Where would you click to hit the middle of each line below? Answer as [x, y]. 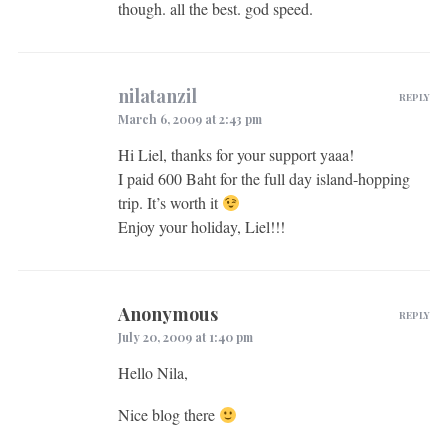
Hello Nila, [152, 372]
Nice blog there [168, 414]
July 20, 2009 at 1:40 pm [185, 336]
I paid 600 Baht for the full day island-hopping [263, 178]
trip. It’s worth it [169, 202]
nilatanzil [157, 95]
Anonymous [167, 313]
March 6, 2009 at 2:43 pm [189, 118]
